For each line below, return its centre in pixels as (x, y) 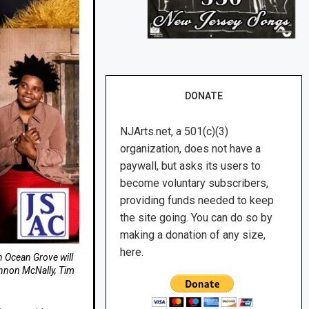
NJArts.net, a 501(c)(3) (175, 132)
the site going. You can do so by (197, 218)
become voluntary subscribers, (195, 183)
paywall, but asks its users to (191, 166)
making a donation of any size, (193, 235)
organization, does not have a (191, 149)
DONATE (204, 96)
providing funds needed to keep (197, 201)
